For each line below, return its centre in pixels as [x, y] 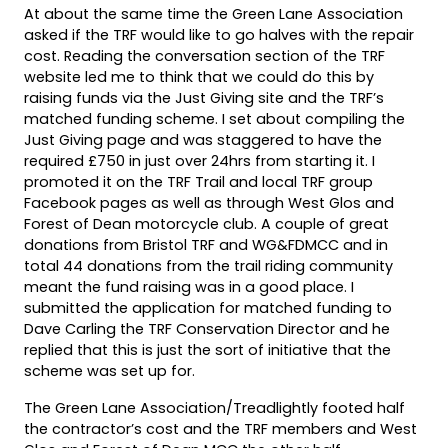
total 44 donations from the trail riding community [208, 265]
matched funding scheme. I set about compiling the [214, 118]
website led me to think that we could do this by [199, 76]
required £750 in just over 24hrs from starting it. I [199, 160]
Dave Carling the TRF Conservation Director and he [207, 328]
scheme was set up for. [109, 370]
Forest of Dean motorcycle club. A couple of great [206, 223]
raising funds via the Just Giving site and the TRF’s [204, 97]
